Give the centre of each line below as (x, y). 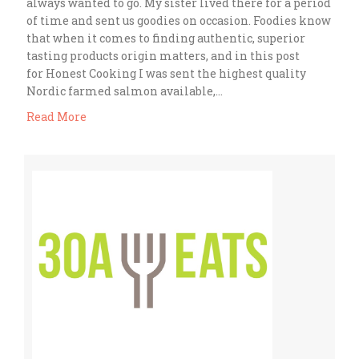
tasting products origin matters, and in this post (163, 55)
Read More (56, 117)
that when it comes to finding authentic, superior (166, 38)
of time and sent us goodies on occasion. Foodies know (179, 20)
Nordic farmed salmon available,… (125, 91)
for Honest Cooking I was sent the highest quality (166, 73)
